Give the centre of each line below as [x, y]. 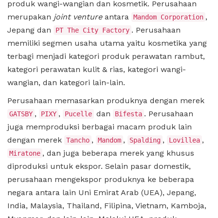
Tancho [78, 140]
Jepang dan [30, 30]
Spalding [145, 140]
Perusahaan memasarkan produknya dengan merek [106, 100]
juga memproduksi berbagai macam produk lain [100, 127]
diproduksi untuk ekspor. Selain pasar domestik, [99, 166]
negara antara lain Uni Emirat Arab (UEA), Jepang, [102, 192]
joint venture [78, 17]
